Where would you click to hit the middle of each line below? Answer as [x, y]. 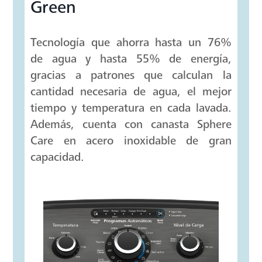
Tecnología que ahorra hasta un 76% [131, 212]
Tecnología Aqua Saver [118, 158]
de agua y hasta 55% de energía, [131, 229]
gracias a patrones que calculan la [131, 245]
